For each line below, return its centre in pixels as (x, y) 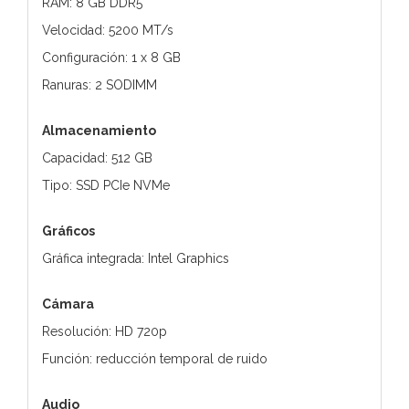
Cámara (68, 304)
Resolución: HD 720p (105, 331)
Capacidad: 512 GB (97, 157)
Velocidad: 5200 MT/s (108, 30)
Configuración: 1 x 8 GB (111, 57)
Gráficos (68, 231)
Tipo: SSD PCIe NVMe (106, 185)
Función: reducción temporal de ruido (155, 358)
